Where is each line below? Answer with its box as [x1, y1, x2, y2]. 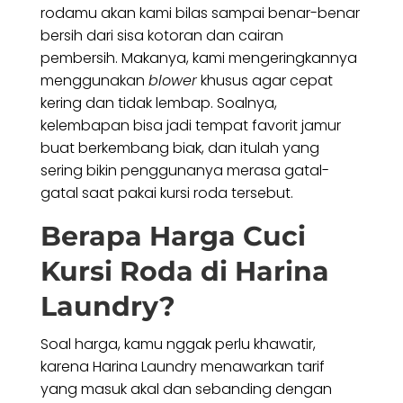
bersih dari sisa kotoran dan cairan [40, 25, 283, 47]
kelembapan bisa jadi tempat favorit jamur [40, 115, 341, 137]
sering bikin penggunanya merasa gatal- [40, 160, 329, 182]
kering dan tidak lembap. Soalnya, [40, 93, 277, 114]
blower [148, 70, 197, 92]
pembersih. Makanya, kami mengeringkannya [40, 48, 357, 69]
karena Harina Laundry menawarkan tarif [40, 356, 325, 378]
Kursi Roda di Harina [40, 255, 329, 289]
